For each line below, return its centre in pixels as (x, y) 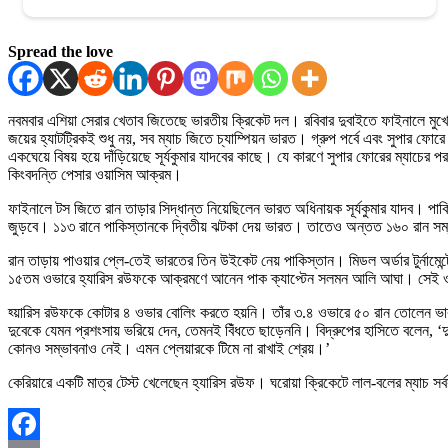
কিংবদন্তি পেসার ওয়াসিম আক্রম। (95, 175)
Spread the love (60, 52)
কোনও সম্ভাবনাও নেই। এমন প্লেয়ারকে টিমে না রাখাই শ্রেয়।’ (169, 349)
